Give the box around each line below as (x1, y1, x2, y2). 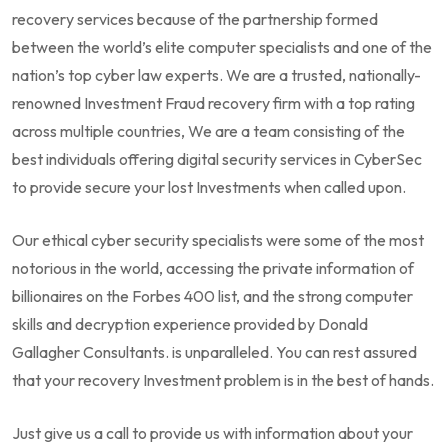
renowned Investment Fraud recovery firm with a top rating (12, 92, 415, 113)
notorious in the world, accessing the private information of (12, 257, 414, 278)
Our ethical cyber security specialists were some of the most (12, 229, 424, 250)
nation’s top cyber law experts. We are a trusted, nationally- (12, 64, 421, 85)
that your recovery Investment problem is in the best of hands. (12, 369, 434, 390)
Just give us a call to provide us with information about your (12, 422, 413, 443)
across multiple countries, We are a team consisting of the (12, 120, 405, 141)
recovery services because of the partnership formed (12, 8, 378, 29)
